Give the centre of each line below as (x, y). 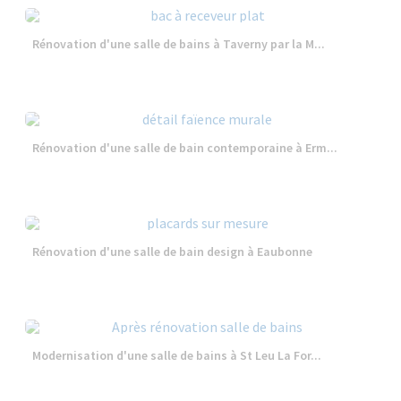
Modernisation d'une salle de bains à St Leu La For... (177, 355)
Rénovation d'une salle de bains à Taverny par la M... (179, 43)
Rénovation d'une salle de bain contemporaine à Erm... (185, 147)
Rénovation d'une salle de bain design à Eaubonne (173, 251)
